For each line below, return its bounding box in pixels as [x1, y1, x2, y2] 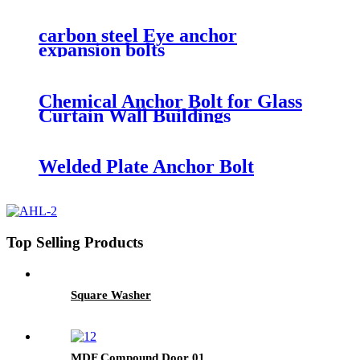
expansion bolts [39, 39, 165, 60]
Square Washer [71, 288, 151, 301]
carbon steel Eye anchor [39, 24, 237, 46]
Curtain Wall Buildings [39, 104, 231, 126]
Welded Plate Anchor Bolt [39, 156, 254, 178]
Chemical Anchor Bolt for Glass [39, 90, 302, 112]
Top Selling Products [6, 234, 143, 252]
